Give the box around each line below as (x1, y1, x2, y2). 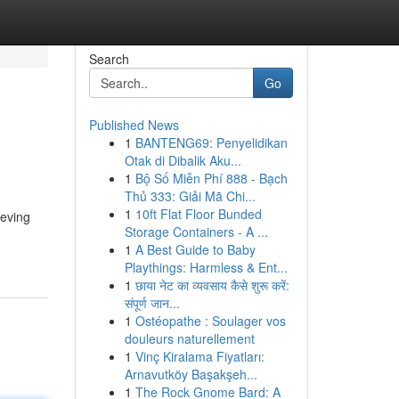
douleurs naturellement (124, 330, 255, 347)
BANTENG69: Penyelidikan (134, 134, 288, 151)
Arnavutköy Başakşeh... (124, 365, 257, 383)
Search (88, 50, 129, 68)
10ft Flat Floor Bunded (134, 205, 262, 223)
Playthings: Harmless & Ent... (124, 258, 288, 276)
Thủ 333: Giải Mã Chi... (124, 187, 256, 205)
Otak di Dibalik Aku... (124, 151, 241, 169)
